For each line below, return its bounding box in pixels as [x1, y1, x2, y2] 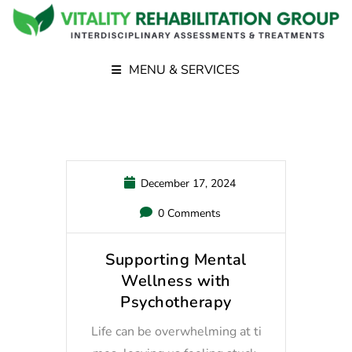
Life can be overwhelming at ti [90, 323, 262, 341]
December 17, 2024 [137, 176, 236, 192]
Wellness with [121, 270, 231, 292]
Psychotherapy [120, 291, 232, 313]
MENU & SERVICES [129, 60, 240, 79]
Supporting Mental [105, 249, 247, 271]
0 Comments [154, 206, 221, 222]
